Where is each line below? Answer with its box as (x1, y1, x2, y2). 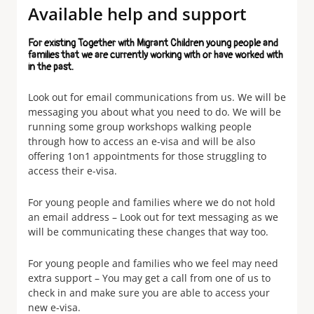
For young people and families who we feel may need (28, 257, 278, 270)
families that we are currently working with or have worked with (28, 49, 283, 61)
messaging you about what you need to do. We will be (28, 105, 281, 118)
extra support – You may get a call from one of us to (28, 271, 271, 285)
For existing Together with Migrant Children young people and (28, 37, 278, 49)
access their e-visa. (28, 164, 117, 177)
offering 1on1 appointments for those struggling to (28, 149, 266, 163)
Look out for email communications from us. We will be (28, 90, 286, 104)
